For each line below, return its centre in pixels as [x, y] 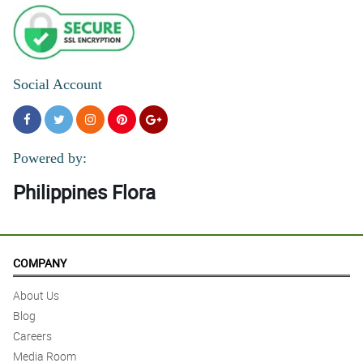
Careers [32, 336]
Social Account [58, 85]
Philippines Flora [84, 192]
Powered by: [50, 158]
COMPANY [40, 263]
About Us [36, 296]
